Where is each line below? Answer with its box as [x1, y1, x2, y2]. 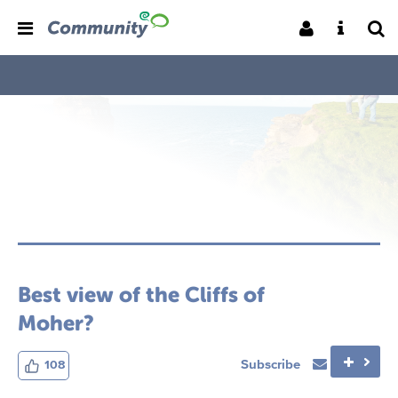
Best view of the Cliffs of [18, 283, 265, 306]
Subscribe [241, 353, 304, 374]
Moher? [18, 311, 94, 335]
